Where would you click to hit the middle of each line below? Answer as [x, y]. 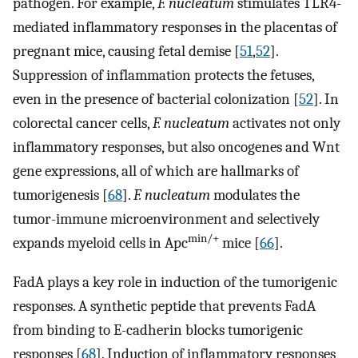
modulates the [255, 195]
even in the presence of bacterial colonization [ [156, 99]
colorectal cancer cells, [83, 123]
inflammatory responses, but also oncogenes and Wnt [176, 147]
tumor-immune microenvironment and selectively [166, 219]
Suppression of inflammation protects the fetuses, [163, 76]
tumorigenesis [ [60, 195]
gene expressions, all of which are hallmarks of [156, 171]
